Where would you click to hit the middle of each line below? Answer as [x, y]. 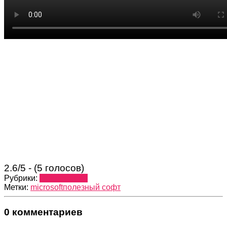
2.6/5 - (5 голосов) [44, 168]
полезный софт [92, 187]
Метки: [17, 187]
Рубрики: [22, 178]
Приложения [64, 178]
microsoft [47, 187]
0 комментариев [43, 212]
